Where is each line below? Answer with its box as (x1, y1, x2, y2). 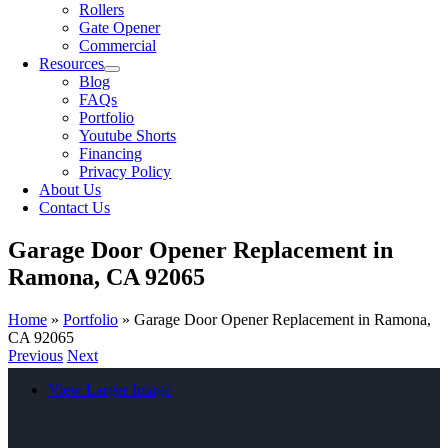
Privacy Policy (79, 163, 172, 180)
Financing (79, 145, 143, 162)
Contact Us (39, 199, 111, 216)
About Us (39, 181, 102, 198)
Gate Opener (79, 19, 161, 36)
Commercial (79, 37, 157, 54)
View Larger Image (48, 380, 171, 398)
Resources (39, 55, 105, 72)
